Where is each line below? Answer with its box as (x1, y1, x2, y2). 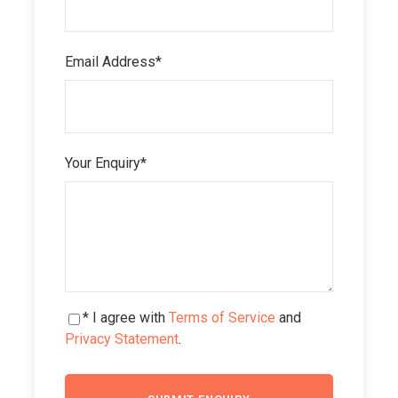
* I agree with (83, 309, 169, 327)
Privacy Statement (65, 330, 179, 348)
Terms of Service (169, 309, 275, 327)
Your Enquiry (65, 155, 140, 172)
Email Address (65, 53, 155, 71)
